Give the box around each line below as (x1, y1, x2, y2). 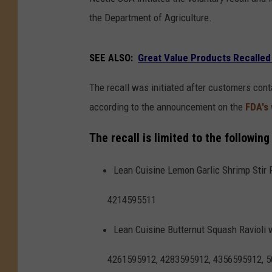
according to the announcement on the (89, 100, 245, 113)
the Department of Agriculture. (89, 11, 212, 24)
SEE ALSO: (89, 51, 133, 64)
